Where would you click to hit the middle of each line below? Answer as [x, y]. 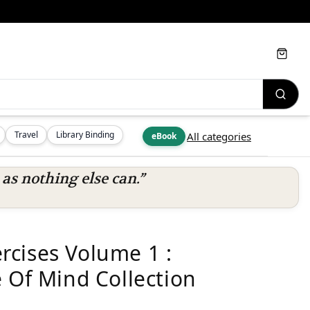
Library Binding [85, 135]
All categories [219, 136]
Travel [26, 135]
